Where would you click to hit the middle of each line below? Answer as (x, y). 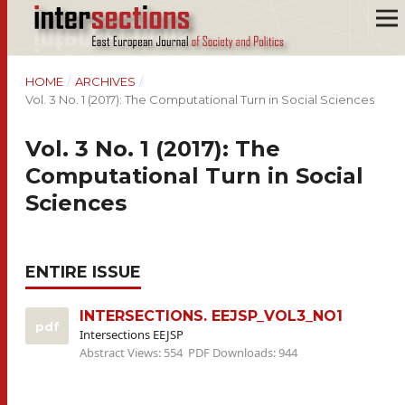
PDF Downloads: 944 (243, 353)
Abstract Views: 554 (132, 353)
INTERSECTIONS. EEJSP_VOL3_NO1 (211, 316)
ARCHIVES (105, 81)
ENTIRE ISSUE (83, 272)
